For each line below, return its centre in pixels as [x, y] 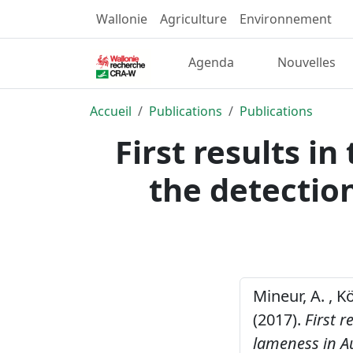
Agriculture [193, 19]
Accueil [111, 111]
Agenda [212, 63]
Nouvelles [307, 63]
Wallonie [122, 19]
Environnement [286, 19]
